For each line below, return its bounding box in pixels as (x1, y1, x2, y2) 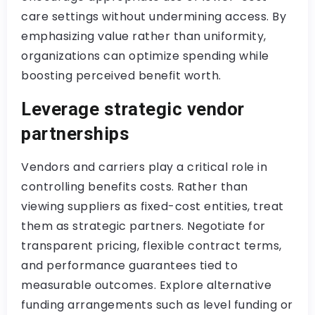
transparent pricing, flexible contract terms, (21, 238, 282, 254)
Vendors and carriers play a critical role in (21, 159, 267, 175)
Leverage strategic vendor (21, 98, 245, 120)
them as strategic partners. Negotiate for (21, 218, 266, 234)
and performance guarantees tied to (21, 257, 238, 274)
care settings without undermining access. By (21, 8, 286, 25)
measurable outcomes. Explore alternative (21, 277, 271, 293)
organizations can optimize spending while (21, 48, 269, 64)
